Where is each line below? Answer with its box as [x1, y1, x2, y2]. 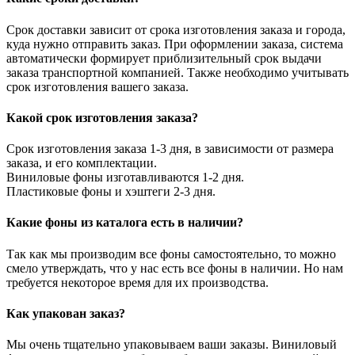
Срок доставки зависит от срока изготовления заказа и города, [6, 22, 345, 36]
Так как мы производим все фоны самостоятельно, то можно [6, 246, 336, 261]
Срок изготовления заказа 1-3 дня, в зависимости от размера [6, 142, 334, 156]
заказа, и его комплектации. [6, 156, 160, 170]
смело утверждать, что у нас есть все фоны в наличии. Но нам [6, 261, 343, 275]
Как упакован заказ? [6, 306, 125, 320]
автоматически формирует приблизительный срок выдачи [6, 51, 322, 65]
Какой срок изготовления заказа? [6, 110, 198, 124]
